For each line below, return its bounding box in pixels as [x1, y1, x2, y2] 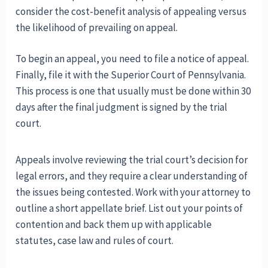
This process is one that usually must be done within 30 [16, 84, 251, 98]
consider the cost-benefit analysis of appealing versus [16, 4, 247, 18]
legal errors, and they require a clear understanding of [16, 169, 248, 183]
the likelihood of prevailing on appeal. [16, 20, 178, 34]
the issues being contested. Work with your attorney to [16, 185, 251, 199]
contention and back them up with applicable [16, 218, 212, 232]
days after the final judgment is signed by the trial [16, 100, 228, 114]
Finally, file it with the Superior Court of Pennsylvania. [16, 68, 246, 82]
